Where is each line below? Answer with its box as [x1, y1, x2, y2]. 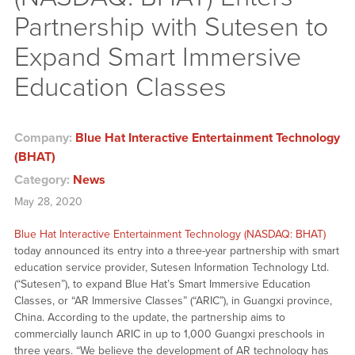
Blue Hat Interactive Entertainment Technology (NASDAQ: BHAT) [13, 227, 326, 242]
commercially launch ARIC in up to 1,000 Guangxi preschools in [13, 327, 325, 342]
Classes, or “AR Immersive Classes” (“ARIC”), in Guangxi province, [13, 294, 332, 308]
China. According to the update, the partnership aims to [13, 311, 285, 325]
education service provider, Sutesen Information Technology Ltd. [13, 261, 329, 275]
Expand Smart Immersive [13, 40, 301, 74]
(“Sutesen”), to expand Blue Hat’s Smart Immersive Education [13, 277, 311, 292]
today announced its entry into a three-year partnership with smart [13, 244, 339, 258]
